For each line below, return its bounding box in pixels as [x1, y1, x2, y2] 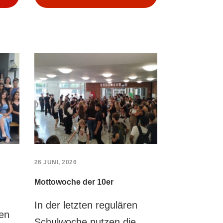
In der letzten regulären [34, 200, 137, 211]
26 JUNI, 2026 [34, 159, 77, 166]
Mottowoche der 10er [34, 178, 113, 187]
